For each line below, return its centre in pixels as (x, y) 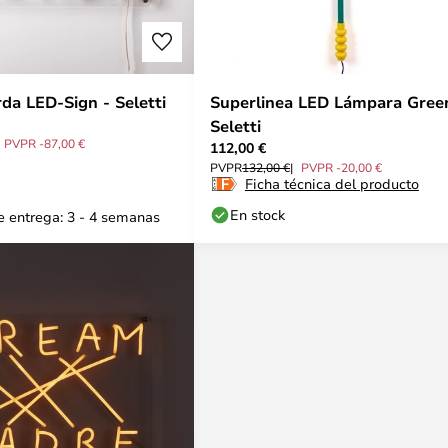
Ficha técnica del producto (331, 183)
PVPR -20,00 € (341, 167)
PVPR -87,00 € (44, 143)
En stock (257, 214)
